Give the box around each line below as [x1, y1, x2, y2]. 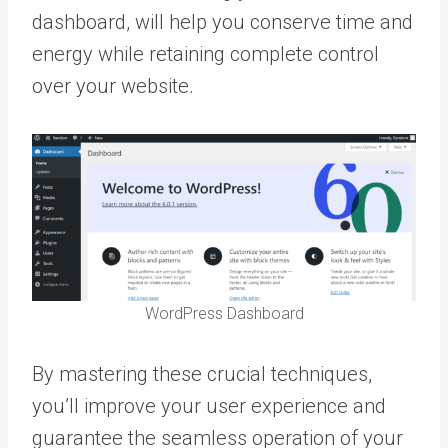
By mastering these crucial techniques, [32, 361, 372, 386]
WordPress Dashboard [144, 303, 304, 323]
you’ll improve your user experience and [32, 393, 386, 418]
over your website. [32, 74, 194, 98]
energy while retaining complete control [32, 42, 379, 66]
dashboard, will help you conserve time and [32, 10, 413, 34]
